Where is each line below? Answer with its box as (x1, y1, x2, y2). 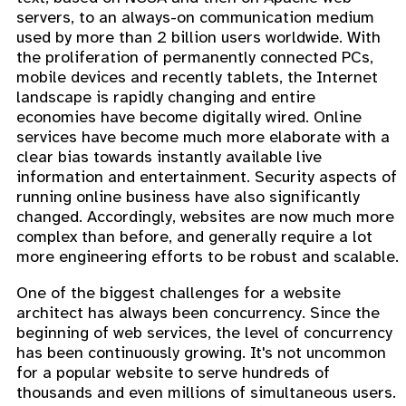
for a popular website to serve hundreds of (16, 362, 330, 382)
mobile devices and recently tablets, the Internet (16, 66, 378, 87)
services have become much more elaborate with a (16, 126, 390, 147)
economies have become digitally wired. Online (16, 106, 362, 127)
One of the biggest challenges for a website (16, 282, 341, 303)
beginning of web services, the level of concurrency (16, 322, 392, 343)
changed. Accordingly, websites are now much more (16, 206, 394, 227)
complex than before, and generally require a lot (16, 226, 372, 246)
